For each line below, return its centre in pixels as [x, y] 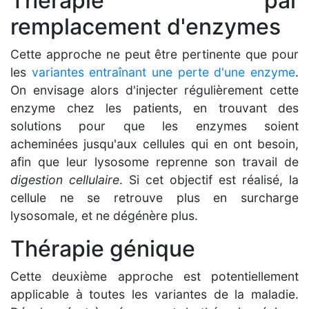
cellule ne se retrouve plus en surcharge [154, 197]
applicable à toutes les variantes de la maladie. [154, 294]
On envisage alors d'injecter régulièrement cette [154, 90]
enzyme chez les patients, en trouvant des [154, 108]
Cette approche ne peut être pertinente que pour [154, 54]
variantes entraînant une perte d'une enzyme [163, 72]
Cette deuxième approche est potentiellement [154, 276]
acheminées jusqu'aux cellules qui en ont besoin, [154, 143]
